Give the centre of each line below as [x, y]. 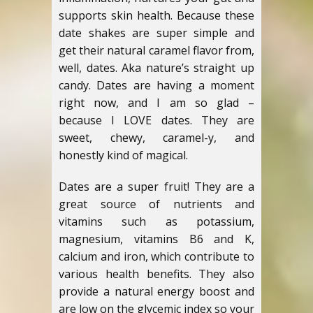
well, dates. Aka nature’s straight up [156, 68]
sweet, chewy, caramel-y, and [156, 138]
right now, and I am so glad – [156, 103]
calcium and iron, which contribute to [156, 256]
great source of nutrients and [156, 204]
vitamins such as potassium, [156, 221]
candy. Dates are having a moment [156, 85]
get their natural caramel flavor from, [156, 50]
